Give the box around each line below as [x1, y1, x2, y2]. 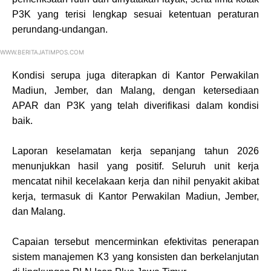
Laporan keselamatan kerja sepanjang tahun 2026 [12, 145, 259, 156]
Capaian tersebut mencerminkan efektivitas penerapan [12, 236, 259, 247]
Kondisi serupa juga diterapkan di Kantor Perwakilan [12, 70, 259, 80]
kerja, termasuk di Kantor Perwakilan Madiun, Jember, [12, 191, 259, 201]
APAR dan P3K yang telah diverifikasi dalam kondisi [12, 100, 259, 111]
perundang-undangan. [12, 24, 108, 34]
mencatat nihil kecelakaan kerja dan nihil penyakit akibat [12, 175, 259, 186]
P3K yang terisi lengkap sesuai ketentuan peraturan [12, 8, 259, 19]
